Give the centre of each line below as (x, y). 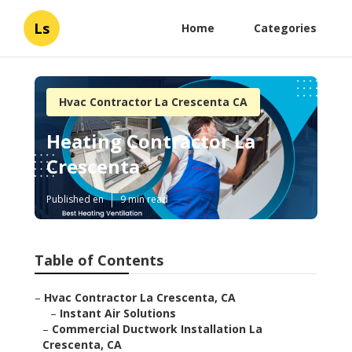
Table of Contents (99, 260)
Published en (75, 200)
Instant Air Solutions (118, 313)
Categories (285, 28)
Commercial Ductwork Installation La (157, 329)
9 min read (144, 200)
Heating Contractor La (151, 141)
